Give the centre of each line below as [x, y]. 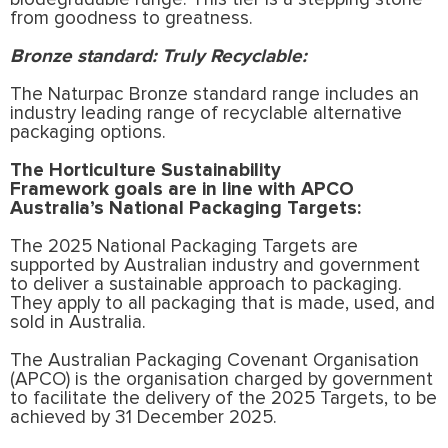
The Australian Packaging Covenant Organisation [214, 360]
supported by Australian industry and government [215, 265]
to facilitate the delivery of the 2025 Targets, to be [223, 398]
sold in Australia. [80, 322]
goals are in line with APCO [234, 189]
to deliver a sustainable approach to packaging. [206, 284]
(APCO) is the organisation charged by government [221, 379]
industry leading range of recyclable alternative [206, 113]
